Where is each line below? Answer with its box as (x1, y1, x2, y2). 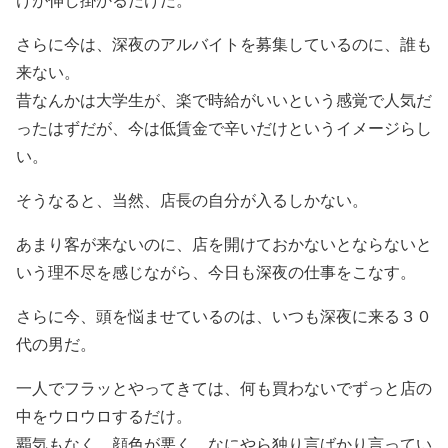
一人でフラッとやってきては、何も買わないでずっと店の (16, 376, 432, 398)
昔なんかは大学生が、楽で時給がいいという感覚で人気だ (16, 88, 432, 110)
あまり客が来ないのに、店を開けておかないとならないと (16, 232, 432, 254)
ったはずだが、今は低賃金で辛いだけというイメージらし (16, 116, 432, 138)
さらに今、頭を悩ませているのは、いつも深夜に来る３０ (16, 304, 432, 326)
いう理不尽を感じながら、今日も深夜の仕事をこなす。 (16, 260, 416, 282)
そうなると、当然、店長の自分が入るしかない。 (16, 188, 368, 210)
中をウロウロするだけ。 (16, 404, 192, 426)
